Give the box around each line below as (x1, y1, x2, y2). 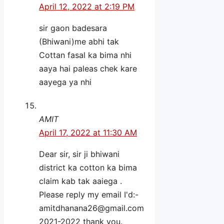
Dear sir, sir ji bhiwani (39, 148, 119, 159)
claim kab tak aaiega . (39, 175, 122, 186)
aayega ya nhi (39, 77, 91, 87)
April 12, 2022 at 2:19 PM (39, 1, 134, 12)
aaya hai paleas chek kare (39, 63, 137, 74)
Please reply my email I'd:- (39, 189, 138, 199)
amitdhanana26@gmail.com (39, 202, 144, 213)
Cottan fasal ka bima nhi (39, 50, 131, 60)
